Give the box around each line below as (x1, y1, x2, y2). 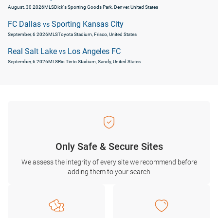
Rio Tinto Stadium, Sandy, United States (58, 59, 141, 64)
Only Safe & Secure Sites (55, 141, 163, 152)
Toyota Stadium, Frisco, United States (58, 32, 137, 37)
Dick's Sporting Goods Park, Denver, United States (54, 4, 158, 10)
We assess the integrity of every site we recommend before (21, 158, 197, 166)
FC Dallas (8, 19, 43, 29)
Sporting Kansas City (50, 19, 124, 29)
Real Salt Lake (8, 47, 59, 56)
